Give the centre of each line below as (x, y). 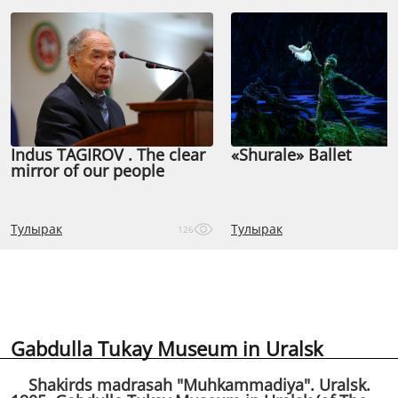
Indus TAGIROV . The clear (108, 155)
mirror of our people (88, 171)
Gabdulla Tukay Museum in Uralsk (167, 348)
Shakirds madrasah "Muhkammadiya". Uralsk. (191, 385)
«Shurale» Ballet (291, 155)
